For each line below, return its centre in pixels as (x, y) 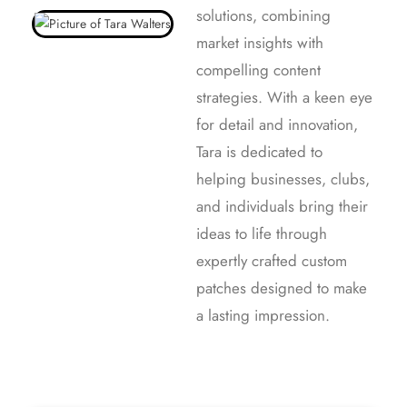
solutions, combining (263, 15)
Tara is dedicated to (259, 151)
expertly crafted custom (272, 260)
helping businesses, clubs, (283, 179)
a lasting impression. (263, 315)
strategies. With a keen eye (284, 97)
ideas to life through (262, 233)
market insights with (260, 42)
